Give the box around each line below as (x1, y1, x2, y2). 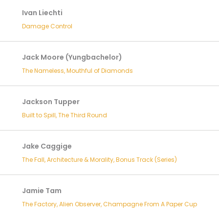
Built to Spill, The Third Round (22, 111, 107, 119)
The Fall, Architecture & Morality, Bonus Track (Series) (22, 155, 177, 164)
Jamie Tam (22, 186, 62, 196)
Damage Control (22, 22, 72, 30)
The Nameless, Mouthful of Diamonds (22, 66, 133, 75)
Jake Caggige (22, 141, 72, 151)
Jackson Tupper (22, 97, 80, 107)
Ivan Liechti (22, 8, 63, 18)
